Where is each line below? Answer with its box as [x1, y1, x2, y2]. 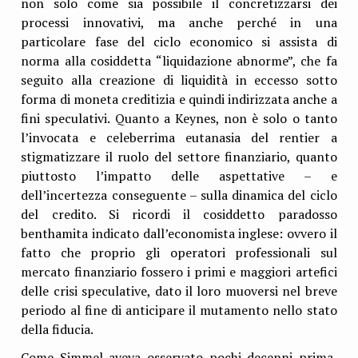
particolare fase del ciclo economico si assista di [21, 32, 337, 50]
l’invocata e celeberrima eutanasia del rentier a [21, 128, 337, 146]
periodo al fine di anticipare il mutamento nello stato [21, 300, 337, 319]
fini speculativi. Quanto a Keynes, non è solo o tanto [21, 109, 337, 127]
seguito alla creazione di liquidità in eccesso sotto [21, 70, 337, 89]
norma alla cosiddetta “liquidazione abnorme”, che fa [21, 51, 337, 70]
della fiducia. [21, 320, 94, 338]
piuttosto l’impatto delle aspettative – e [21, 166, 337, 185]
